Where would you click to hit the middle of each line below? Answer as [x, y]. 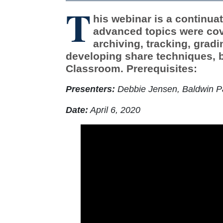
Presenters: [90, 89]
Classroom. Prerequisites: [131, 68]
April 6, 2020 [114, 110]
